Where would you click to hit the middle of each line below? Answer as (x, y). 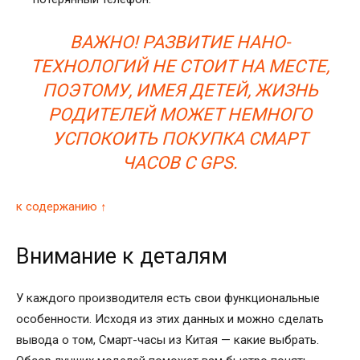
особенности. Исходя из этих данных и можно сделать (170, 319)
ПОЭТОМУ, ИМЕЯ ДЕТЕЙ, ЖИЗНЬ (180, 90)
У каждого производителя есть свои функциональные (168, 298)
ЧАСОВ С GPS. (180, 162)
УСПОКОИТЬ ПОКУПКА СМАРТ (180, 138)
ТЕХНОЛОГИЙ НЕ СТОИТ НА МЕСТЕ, (180, 66)
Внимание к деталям (122, 256)
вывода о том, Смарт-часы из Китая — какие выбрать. (168, 340)
